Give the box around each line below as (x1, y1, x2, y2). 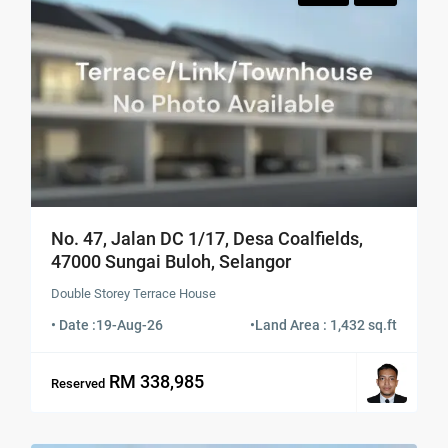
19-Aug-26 (96, 317, 164, 334)
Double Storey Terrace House (51, 286, 217, 302)
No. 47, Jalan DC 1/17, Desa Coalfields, (51, 228, 364, 250)
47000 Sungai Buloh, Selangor (51, 251, 292, 273)
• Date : (51, 317, 97, 334)
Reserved (51, 375, 106, 391)
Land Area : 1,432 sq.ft (254, 317, 397, 334)
